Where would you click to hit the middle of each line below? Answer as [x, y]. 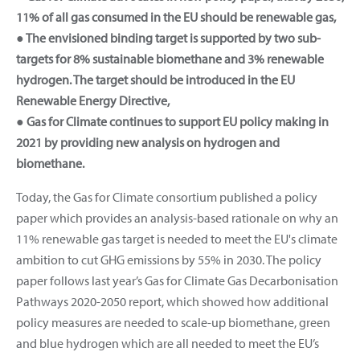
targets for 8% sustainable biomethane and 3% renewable [170, 58]
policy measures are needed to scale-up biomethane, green [173, 322]
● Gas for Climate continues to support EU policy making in [172, 121]
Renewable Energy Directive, [93, 100]
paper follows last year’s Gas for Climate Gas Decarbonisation [177, 280]
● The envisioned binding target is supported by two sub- [168, 37]
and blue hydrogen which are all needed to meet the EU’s [168, 343]
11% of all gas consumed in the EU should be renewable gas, [176, 16]
